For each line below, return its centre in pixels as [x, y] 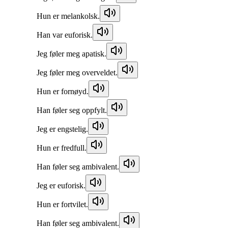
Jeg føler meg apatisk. [72, 53]
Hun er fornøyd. [63, 91]
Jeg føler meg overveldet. [77, 72]
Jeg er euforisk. [61, 185]
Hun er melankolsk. [68, 16]
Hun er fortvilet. [62, 204]
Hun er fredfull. [62, 148]
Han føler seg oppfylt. [72, 110]
